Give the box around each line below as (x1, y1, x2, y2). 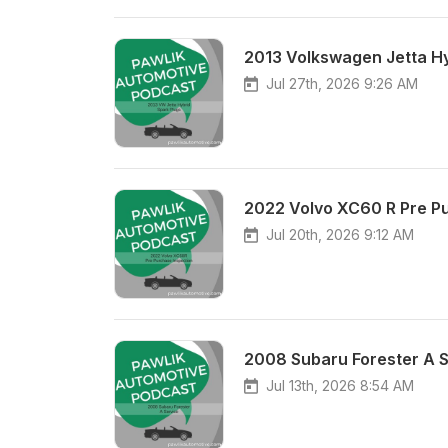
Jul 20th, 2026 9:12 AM (266, 226, 414, 243)
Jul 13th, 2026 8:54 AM (266, 377, 414, 394)
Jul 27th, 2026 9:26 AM (266, 75, 418, 92)
